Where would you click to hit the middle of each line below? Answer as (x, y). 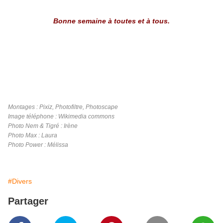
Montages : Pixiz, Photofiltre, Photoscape (63, 107)
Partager (28, 201)
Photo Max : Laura (33, 136)
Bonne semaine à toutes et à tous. (111, 21)
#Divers (20, 181)
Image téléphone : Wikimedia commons (61, 117)
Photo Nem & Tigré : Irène (43, 126)
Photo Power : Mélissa (38, 145)
